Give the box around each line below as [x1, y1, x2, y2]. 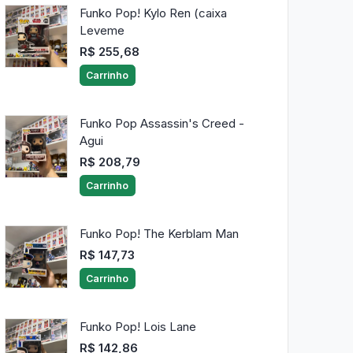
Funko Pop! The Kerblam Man [79, 226, 239, 242]
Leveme [79, 23, 124, 39]
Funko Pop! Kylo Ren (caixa [79, 6, 227, 21]
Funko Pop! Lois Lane [79, 319, 196, 335]
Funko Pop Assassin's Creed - [79, 116, 244, 132]
